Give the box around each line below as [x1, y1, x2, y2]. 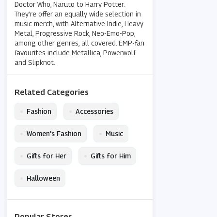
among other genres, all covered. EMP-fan [15, 39, 144, 47]
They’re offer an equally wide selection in [15, 10, 141, 18]
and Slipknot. [15, 58, 55, 67]
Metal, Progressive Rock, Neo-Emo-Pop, [15, 29, 135, 38]
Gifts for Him [91, 152, 131, 160]
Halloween [27, 174, 60, 183]
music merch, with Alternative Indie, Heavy [15, 19, 143, 28]
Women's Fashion [27, 129, 81, 138]
